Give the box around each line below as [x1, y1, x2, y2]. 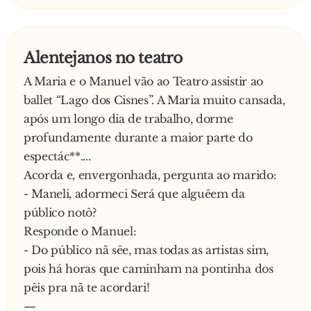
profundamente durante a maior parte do [24, 131, 253, 145]
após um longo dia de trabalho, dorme [24, 112, 233, 126]
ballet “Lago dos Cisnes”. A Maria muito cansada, [24, 93, 285, 108]
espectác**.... [24, 149, 91, 164]
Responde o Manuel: [24, 224, 137, 239]
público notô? [24, 205, 96, 220]
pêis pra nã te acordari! [24, 280, 150, 295]
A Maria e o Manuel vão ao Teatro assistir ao [24, 74, 263, 89]
